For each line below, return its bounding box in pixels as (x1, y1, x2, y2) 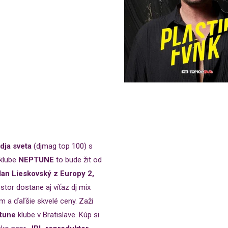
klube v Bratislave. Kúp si (16, 210, 99, 219)
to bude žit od (54, 155, 102, 164)
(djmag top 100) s (32, 141, 93, 151)
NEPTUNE (18, 155, 54, 164)
